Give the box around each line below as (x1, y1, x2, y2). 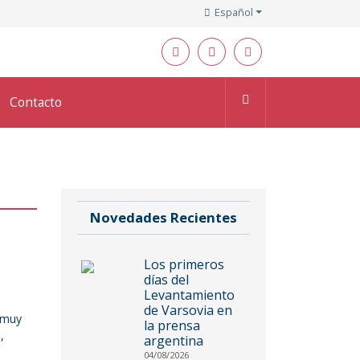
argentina (144, 331, 204, 350)
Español (215, 6, 254, 19)
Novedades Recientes (90, 207, 237, 227)
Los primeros (144, 255, 225, 273)
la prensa (144, 316, 201, 334)
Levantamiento (144, 285, 235, 304)
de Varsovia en (144, 301, 233, 319)
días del (144, 270, 190, 288)
